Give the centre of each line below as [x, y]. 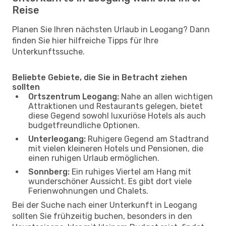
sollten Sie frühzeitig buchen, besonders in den [102, 216]
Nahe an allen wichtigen [166, 96]
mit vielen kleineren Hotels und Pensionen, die [116, 148]
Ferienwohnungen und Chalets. [88, 191]
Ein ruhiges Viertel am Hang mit [130, 172]
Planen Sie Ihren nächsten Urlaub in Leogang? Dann [111, 29]
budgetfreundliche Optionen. [84, 125]
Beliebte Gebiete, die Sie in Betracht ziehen [100, 77]
